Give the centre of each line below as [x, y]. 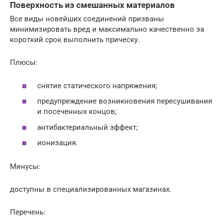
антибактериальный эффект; [87, 127]
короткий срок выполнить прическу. [75, 40]
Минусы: [25, 167]
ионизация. [57, 143]
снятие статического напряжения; [97, 85]
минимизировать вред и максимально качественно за [107, 29]
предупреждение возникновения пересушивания [125, 101]
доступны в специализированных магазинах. [91, 190]
